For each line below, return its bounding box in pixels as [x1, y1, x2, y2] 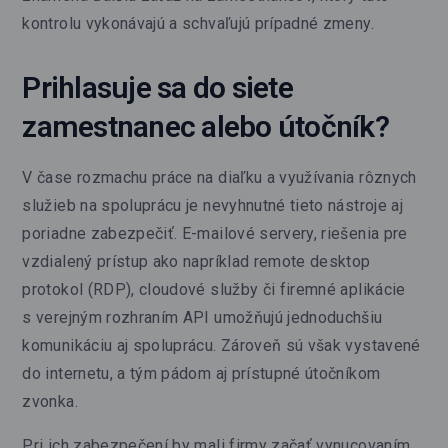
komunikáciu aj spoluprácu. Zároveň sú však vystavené [22, 335, 421, 355]
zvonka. [22, 391, 78, 411]
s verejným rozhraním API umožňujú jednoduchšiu [22, 307, 383, 327]
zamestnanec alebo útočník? [22, 108, 389, 144]
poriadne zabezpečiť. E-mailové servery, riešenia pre [22, 223, 408, 243]
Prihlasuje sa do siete [22, 69, 293, 105]
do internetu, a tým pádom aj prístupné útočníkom [22, 363, 381, 383]
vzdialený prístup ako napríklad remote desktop [22, 251, 371, 271]
